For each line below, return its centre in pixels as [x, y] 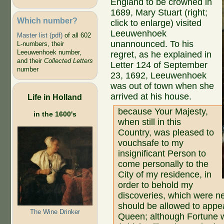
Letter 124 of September [159, 65]
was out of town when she [162, 86]
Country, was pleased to [166, 133]
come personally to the [163, 164]
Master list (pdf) [39, 35]
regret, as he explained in [161, 55]
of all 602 [76, 35]
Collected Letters [68, 61]
